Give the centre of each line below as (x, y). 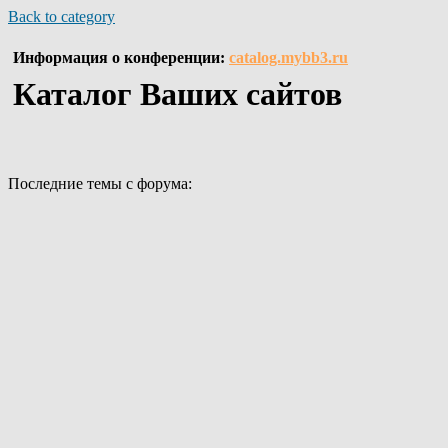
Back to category (61, 16)
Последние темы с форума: (100, 183)
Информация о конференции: (121, 57)
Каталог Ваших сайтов (177, 94)
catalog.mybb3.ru (288, 57)
